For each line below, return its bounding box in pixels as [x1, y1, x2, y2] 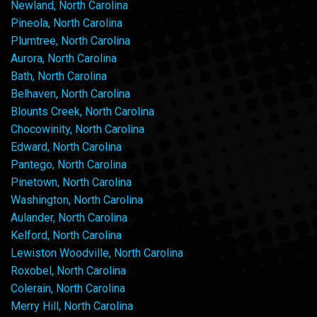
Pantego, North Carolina [11, 158, 127, 172]
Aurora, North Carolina [11, 52, 117, 66]
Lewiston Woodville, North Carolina [11, 246, 183, 260]
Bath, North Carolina [11, 69, 107, 83]
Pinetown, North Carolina [11, 175, 132, 190]
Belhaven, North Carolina [11, 87, 130, 101]
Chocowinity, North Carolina [11, 122, 144, 137]
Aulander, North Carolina [11, 211, 127, 225]
